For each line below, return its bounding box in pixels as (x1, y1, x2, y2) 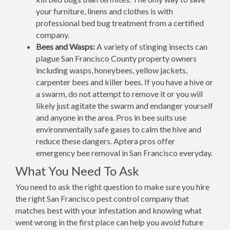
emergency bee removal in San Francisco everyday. (36, 148, 213, 158)
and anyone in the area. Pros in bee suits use (36, 112, 186, 122)
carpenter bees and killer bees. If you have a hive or (36, 77, 213, 87)
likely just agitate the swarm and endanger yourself (36, 101, 213, 110)
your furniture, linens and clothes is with (36, 6, 173, 16)
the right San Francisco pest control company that (15, 194, 189, 203)
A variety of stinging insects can (95, 42, 207, 51)
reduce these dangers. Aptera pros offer (36, 136, 175, 146)
